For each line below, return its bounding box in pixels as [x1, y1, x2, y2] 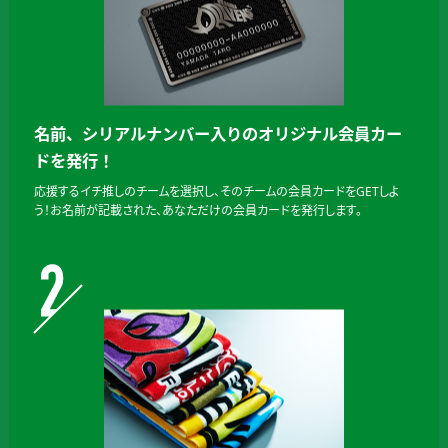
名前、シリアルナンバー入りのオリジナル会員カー [34, 123, 402, 145]
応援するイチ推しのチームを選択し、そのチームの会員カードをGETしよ [34, 183, 399, 200]
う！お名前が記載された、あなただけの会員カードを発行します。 [34, 202, 362, 219]
